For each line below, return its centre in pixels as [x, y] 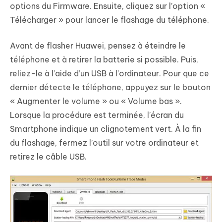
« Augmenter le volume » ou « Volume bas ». [96, 101]
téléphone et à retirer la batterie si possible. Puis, [104, 60]
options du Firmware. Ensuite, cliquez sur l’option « [108, 6]
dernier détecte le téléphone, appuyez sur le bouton [110, 87]
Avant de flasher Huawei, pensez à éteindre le [98, 46]
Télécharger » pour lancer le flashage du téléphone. [110, 20]
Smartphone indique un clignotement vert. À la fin [106, 129]
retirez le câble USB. [48, 157]
